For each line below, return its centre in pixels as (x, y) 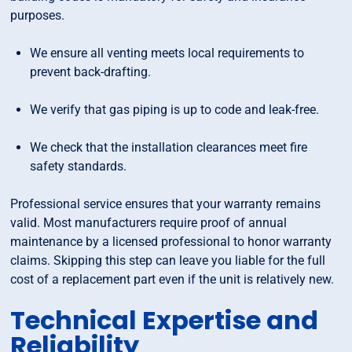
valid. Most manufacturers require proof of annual (149, 223)
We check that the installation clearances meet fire (169, 148)
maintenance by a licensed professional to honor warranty (171, 242)
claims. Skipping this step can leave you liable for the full (168, 261)
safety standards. (79, 167)
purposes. (38, 16)
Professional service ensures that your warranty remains (166, 204)
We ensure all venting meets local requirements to (167, 53)
